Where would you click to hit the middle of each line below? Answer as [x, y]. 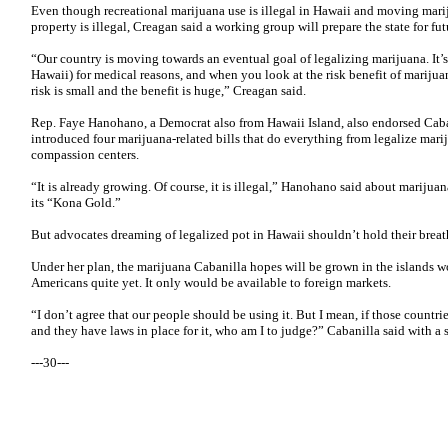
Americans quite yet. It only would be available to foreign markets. [211, 282]
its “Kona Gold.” [76, 202]
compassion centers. [85, 154]
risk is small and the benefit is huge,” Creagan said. [168, 90]
